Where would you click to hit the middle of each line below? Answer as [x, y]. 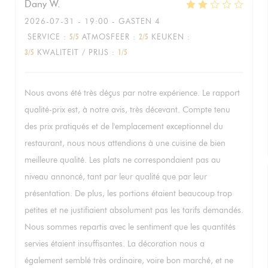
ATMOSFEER [106, 36]
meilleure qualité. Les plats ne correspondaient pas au [123, 160]
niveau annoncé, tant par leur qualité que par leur [116, 177]
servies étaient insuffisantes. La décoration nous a [115, 244]
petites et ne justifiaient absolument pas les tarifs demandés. [134, 210]
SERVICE [44, 36]
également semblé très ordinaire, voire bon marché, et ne [129, 261]
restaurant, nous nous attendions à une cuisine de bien [125, 143]
